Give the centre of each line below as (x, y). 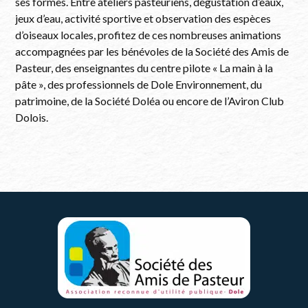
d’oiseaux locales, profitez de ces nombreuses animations (148, 35)
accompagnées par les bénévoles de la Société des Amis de (152, 51)
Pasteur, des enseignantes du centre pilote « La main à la (144, 68)
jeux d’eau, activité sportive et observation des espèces (143, 18)
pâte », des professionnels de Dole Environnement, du (139, 84)
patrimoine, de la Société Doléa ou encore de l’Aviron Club (150, 101)
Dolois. (32, 117)
